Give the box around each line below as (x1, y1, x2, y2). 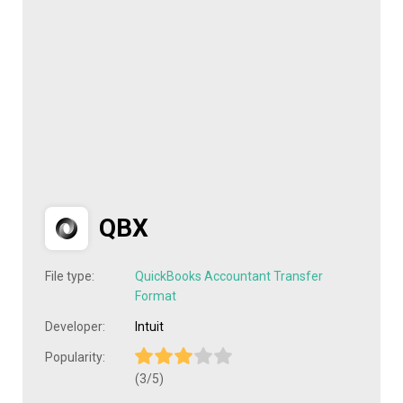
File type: (45, 269, 94, 283)
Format (135, 289, 176, 303)
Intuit (135, 319, 164, 334)
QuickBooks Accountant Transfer (135, 269, 323, 283)
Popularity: (45, 350, 105, 364)
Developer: (45, 319, 105, 334)
